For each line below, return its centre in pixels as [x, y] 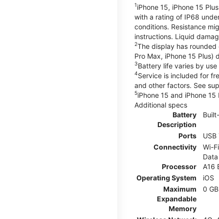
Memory [183, 208]
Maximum [180, 189]
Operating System [166, 177]
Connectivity [175, 147]
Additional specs [161, 105]
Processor [179, 166]
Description [177, 124]
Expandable [177, 198]
